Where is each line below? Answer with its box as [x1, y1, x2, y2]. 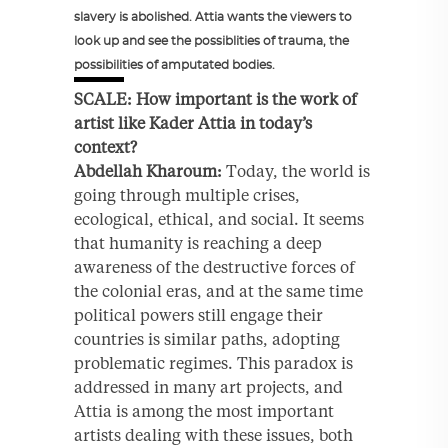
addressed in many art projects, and [74, 376, 343, 397]
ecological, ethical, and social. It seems [74, 208, 364, 229]
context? [74, 136, 137, 157]
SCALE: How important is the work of [74, 88, 357, 109]
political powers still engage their [74, 304, 323, 325]
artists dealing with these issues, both [74, 424, 353, 445]
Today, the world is [222, 160, 370, 181]
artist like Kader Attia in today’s [74, 112, 312, 133]
